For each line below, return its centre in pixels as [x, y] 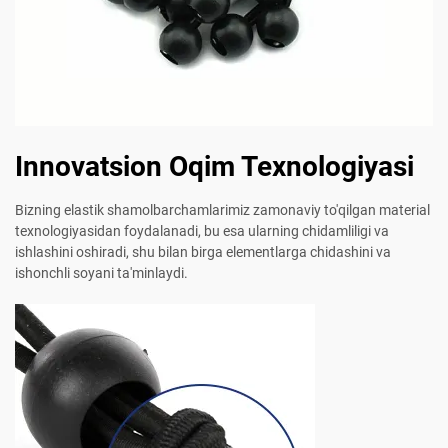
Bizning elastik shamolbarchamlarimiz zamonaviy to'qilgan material [222, 210]
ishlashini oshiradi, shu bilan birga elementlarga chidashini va [203, 252]
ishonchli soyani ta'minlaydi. [101, 273]
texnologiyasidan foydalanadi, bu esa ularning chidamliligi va [202, 231]
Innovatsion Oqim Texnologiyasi [214, 167]
